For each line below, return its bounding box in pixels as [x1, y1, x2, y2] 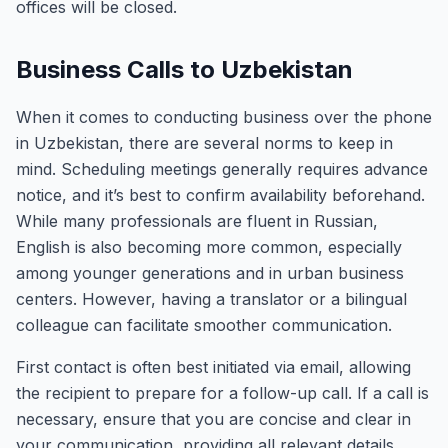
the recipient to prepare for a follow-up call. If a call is [16, 383, 429, 403]
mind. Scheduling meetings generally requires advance [16, 159, 428, 179]
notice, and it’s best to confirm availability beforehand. [16, 185, 425, 205]
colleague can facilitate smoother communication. [16, 315, 392, 335]
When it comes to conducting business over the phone [16, 107, 432, 127]
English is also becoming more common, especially [16, 237, 402, 257]
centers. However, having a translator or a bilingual [16, 289, 407, 309]
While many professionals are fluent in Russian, [16, 211, 378, 231]
